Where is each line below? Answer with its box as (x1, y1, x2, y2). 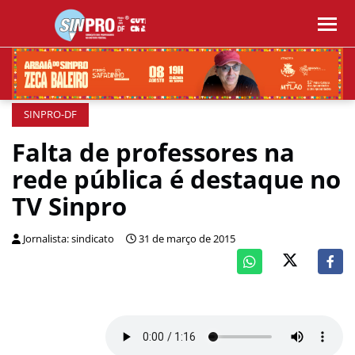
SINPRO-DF (24, 108, 77, 121)
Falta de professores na (12, 136, 295, 169)
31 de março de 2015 (139, 232, 235, 246)
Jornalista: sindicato (23, 232, 114, 246)
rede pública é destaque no (12, 162, 341, 196)
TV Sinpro (12, 189, 127, 223)
